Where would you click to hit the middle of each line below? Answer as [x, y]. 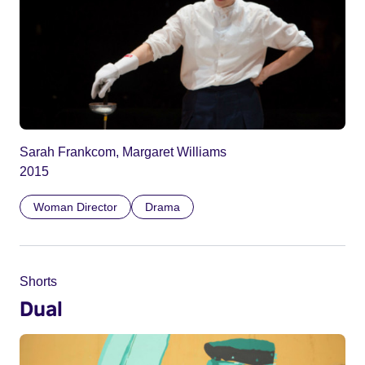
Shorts [38, 282]
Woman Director [75, 207]
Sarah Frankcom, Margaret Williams [123, 152]
